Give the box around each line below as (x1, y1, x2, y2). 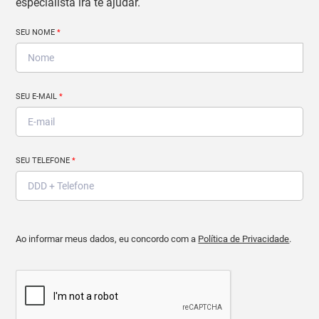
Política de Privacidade (198, 233, 290, 244)
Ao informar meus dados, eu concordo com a (16, 233, 199, 244)
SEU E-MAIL (16, 91, 60, 101)
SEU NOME (16, 27, 58, 37)
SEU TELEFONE (16, 155, 73, 165)
